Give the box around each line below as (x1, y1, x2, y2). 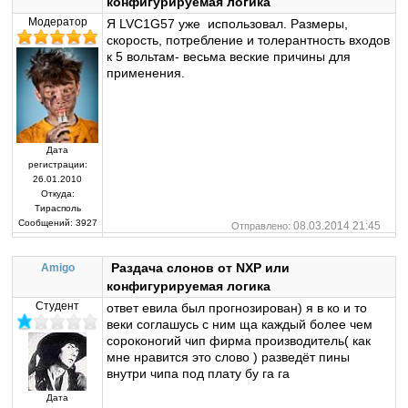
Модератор (27, 15, 87, 28)
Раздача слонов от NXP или (107, 260, 291, 276)
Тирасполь (34, 203, 81, 214)
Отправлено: (230, 220, 291, 232)
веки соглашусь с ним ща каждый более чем (107, 317, 373, 332)
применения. (107, 65, 186, 80)
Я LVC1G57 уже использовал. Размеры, (107, 15, 349, 31)
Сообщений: (17, 218, 73, 229)
